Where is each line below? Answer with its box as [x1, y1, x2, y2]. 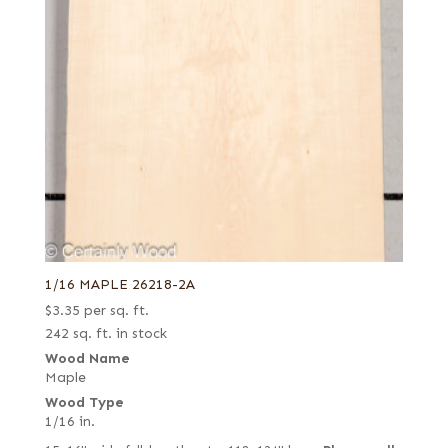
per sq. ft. [83, 302, 149, 320]
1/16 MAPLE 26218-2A [44, 276, 195, 294]
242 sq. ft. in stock [44, 325, 167, 343]
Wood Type [44, 394, 124, 412]
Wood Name [44, 350, 130, 368]
